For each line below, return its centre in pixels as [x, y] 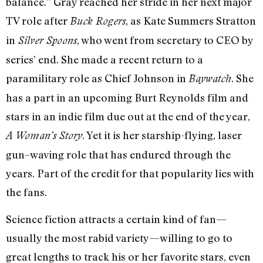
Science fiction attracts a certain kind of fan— [116, 219]
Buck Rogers [98, 21]
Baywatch [210, 78]
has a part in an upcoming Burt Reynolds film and [127, 97]
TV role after [38, 20]
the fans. [26, 192]
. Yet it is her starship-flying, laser [162, 135]
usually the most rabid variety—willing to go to [119, 238]
